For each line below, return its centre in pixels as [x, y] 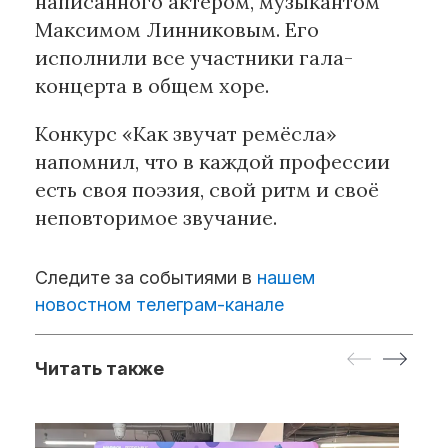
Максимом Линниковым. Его [177, 30]
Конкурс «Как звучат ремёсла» [186, 134]
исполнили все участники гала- [194, 58]
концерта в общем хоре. [152, 86]
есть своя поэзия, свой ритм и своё [207, 190]
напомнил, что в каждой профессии [212, 162]
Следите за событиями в [146, 278]
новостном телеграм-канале [159, 305]
